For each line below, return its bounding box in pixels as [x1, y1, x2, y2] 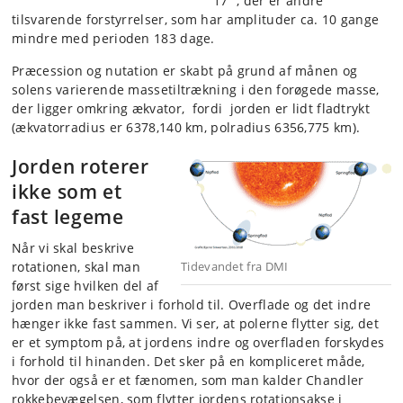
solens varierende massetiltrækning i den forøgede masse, [12, 80, 380, 98]
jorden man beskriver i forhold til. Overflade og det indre [12, 295, 372, 313]
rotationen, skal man [12, 257, 141, 275]
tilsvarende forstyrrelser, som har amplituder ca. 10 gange [12, 10, 380, 28]
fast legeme [12, 203, 124, 229]
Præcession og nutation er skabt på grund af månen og [12, 61, 358, 79]
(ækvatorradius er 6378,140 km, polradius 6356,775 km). [12, 118, 361, 136]
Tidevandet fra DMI [181, 257, 289, 274]
